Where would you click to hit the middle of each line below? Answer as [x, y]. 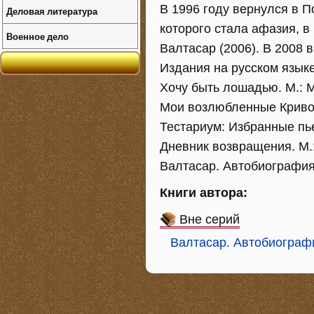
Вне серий [210, 219]
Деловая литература [52, 11]
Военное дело [37, 36]
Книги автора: [204, 193]
